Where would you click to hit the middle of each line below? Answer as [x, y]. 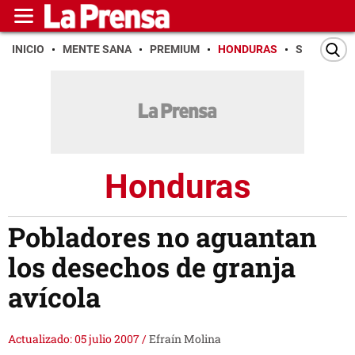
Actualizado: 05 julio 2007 [75, 339]
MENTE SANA [97, 49]
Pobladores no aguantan [162, 237]
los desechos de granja [152, 267]
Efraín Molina [185, 339]
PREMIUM [175, 49]
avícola [54, 297]
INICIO [28, 49]
